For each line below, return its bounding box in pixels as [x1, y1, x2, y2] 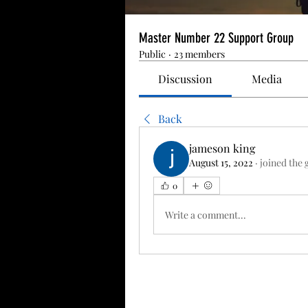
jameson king [189, 141, 255, 155]
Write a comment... [165, 208, 246, 221]
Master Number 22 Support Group [139, 30, 294, 46]
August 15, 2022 [189, 156, 253, 169]
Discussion [158, 71, 213, 86]
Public [139, 47, 166, 60]
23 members [174, 47, 225, 60]
